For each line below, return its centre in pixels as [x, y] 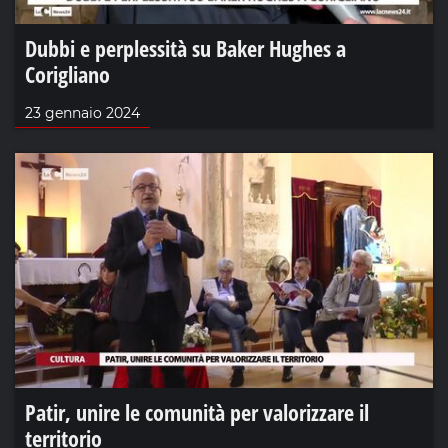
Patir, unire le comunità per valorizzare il [197, 411]
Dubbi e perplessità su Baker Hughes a [185, 47]
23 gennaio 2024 [82, 112]
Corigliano [67, 73]
